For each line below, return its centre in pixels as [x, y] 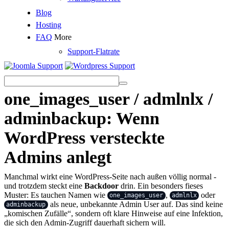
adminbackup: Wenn [82, 118]
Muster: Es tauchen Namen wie [56, 195]
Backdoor [101, 186]
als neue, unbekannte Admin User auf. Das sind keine [135, 204]
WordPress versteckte [84, 138]
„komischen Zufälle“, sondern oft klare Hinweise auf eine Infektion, [113, 213]
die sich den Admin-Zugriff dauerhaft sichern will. [85, 222]
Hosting [49, 25]
